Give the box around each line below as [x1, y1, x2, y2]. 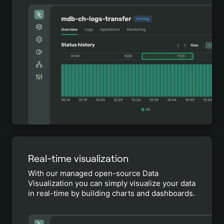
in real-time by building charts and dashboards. [28, 188, 195, 198]
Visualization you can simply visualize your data [28, 178, 195, 188]
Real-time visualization [28, 153, 128, 164]
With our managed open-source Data [28, 168, 158, 178]
